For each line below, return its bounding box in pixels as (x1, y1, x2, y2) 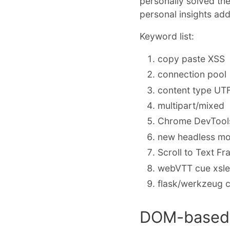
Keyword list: (140, 31, 194, 42)
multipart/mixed (158, 100, 225, 111)
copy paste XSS (158, 53, 225, 64)
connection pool (158, 69, 227, 80)
